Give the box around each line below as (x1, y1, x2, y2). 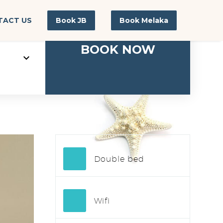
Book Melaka (119, 16, 168, 25)
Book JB (56, 16, 87, 25)
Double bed (94, 154, 144, 164)
